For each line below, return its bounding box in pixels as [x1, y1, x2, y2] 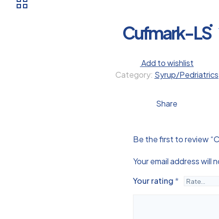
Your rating [133, 175, 175, 186]
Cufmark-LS [122, 22, 212, 44]
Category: [115, 69, 154, 80]
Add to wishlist [141, 57, 194, 68]
